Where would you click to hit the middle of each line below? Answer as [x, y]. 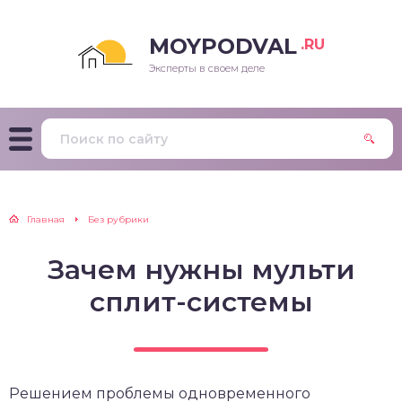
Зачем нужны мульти [201, 270]
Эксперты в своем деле [207, 68]
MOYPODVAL [223, 46]
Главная [46, 219]
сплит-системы [201, 302]
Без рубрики [118, 219]
